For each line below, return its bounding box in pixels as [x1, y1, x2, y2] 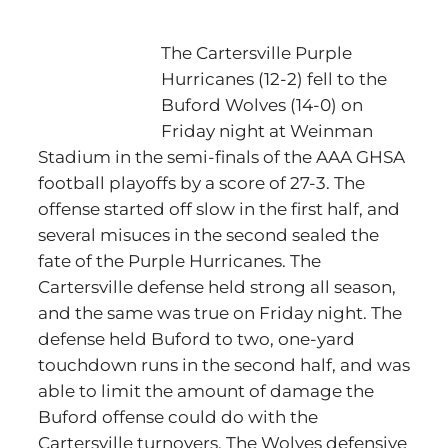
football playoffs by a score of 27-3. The [38, 173, 365, 193]
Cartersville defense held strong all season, [38, 277, 396, 297]
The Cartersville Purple [161, 43, 352, 63]
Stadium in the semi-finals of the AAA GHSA [38, 147, 405, 167]
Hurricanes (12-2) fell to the [161, 69, 387, 89]
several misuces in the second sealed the [38, 225, 379, 245]
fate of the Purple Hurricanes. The [38, 251, 321, 271]
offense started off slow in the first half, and [38, 199, 400, 219]
